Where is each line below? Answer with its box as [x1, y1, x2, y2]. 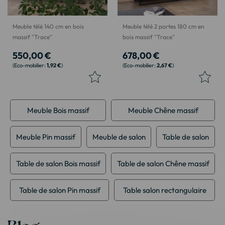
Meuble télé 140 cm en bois [13, 22, 84, 30]
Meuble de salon [92, 132, 146, 142]
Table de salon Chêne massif [117, 158, 209, 168]
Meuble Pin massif [16, 132, 75, 142]
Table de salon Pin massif [19, 185, 100, 195]
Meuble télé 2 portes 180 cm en [123, 22, 204, 30]
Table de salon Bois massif [16, 158, 100, 168]
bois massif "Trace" [123, 33, 175, 41]
